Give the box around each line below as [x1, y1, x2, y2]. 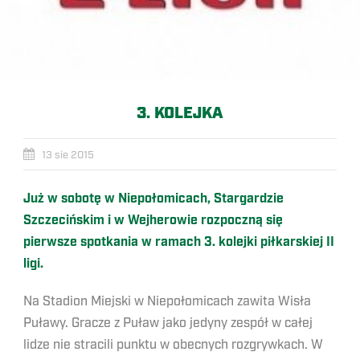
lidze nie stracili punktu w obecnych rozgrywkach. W [23, 337, 323, 353]
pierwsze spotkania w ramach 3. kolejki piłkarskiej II [23, 234, 334, 251]
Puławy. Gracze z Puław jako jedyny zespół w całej [23, 315, 313, 331]
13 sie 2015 [42, 149, 94, 162]
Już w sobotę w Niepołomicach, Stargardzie [23, 190, 284, 207]
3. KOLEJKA [137, 103, 223, 124]
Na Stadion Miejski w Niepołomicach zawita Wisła [23, 293, 311, 309]
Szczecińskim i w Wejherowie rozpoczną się [23, 212, 283, 229]
